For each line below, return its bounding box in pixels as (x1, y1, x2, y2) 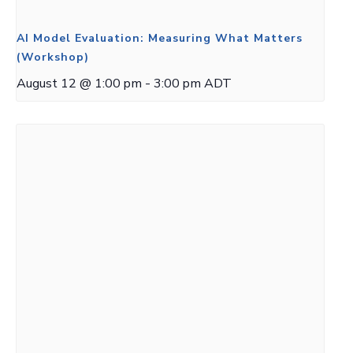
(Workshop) (17, 50, 89, 65)
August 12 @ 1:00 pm (17, 75, 142, 93)
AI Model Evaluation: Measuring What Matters (17, 31, 303, 46)
